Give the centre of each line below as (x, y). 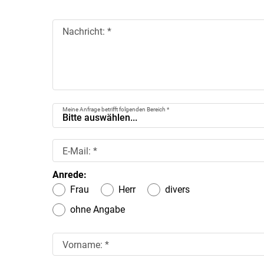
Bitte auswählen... (100, 118)
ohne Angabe (97, 210)
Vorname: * (85, 245)
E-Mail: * (80, 151)
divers (177, 190)
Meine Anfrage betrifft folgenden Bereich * (115, 109)
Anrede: (69, 175)
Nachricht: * (87, 32)
